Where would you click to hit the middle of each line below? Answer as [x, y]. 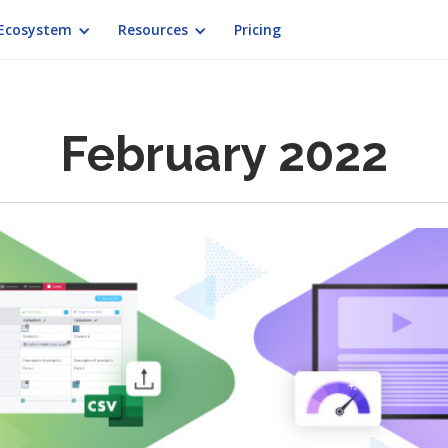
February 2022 [224, 154]
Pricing [257, 29]
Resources [153, 29]
